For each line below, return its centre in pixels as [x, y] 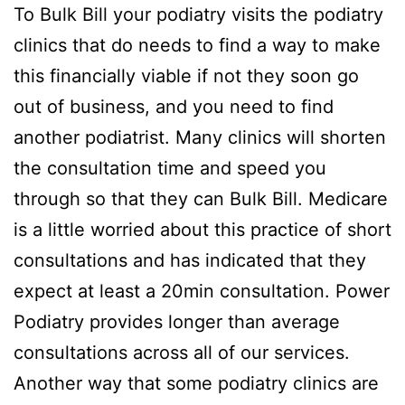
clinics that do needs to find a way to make [197, 45]
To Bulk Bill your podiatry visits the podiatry [198, 14]
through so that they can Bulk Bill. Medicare [201, 198]
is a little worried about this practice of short [202, 229]
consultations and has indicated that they [190, 260]
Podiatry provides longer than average [177, 321]
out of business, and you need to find [174, 106]
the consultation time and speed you [170, 168]
